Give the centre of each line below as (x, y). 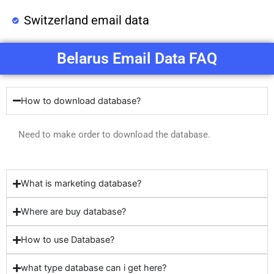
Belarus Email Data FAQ (137, 58)
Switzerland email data (86, 20)
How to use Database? (68, 240)
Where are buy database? (73, 212)
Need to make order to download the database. (114, 134)
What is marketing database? (81, 184)
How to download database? (81, 101)
